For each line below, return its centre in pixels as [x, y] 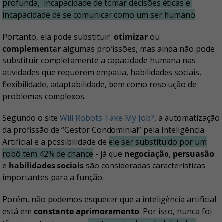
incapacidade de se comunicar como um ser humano [99, 15]
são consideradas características [145, 166]
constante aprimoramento [86, 211]
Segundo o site [31, 118]
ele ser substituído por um [158, 142]
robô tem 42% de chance [48, 154]
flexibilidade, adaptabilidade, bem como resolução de [100, 84]
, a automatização [187, 118]
